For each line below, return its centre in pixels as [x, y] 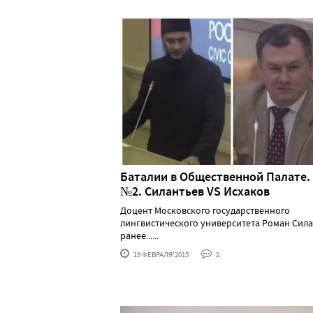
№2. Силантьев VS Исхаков [195, 191]
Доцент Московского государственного [205, 210]
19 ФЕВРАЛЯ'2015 [160, 254]
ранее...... [139, 235]
